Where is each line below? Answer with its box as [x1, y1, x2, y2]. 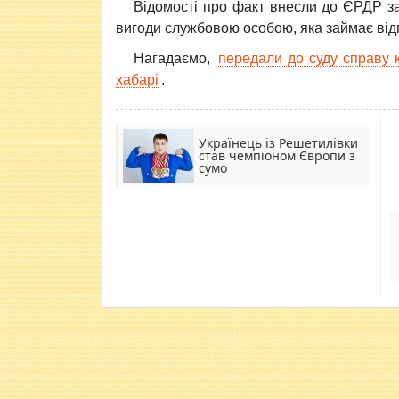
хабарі [116, 72, 159, 87]
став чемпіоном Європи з [199, 147, 355, 164]
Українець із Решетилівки [199, 134, 358, 151]
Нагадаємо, [134, 51, 216, 66]
